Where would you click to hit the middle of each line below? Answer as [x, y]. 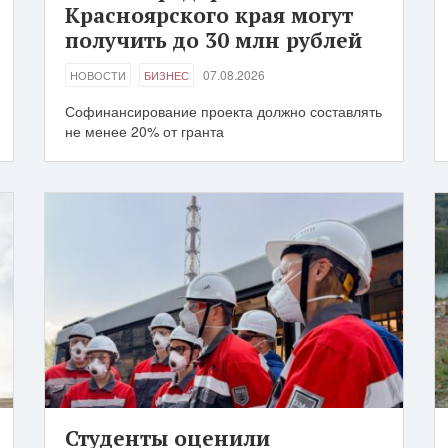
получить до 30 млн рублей [213, 40]
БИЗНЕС [166, 75]
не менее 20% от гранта [144, 131]
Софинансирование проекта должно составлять [223, 111]
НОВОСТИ [98, 75]
